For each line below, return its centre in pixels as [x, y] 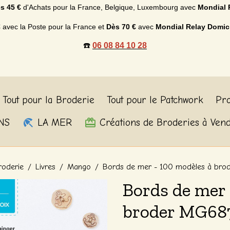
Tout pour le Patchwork [155, 100]
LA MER [53, 123]
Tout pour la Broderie [48, 100]
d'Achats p [39, 7]
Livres [45, 167]
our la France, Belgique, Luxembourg [118, 7]
